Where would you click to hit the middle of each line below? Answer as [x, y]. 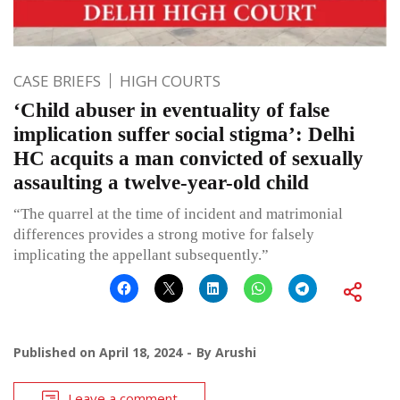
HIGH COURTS [170, 80]
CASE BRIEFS [57, 80]
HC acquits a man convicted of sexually [188, 158]
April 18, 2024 [141, 352]
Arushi [236, 352]
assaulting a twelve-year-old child [161, 182]
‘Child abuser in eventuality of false [171, 110]
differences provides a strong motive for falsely [164, 234]
